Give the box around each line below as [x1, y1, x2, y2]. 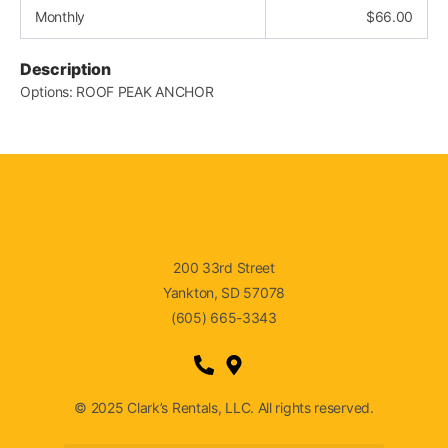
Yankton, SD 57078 [163, 284, 285, 301]
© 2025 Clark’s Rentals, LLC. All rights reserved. [74, 398, 374, 416]
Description [20, 59, 111, 79]
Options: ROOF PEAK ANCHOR [20, 83, 214, 100]
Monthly [35, 8, 85, 25]
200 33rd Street [173, 259, 275, 276]
